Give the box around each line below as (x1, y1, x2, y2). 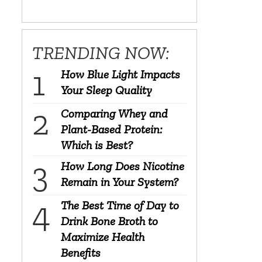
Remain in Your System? (60, 174, 178, 189)
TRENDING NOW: (32, 42, 170, 64)
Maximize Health (60, 229, 144, 244)
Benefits (60, 245, 101, 260)
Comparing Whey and (60, 106, 168, 120)
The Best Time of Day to (60, 198, 179, 212)
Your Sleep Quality (60, 82, 152, 97)
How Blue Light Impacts (60, 67, 180, 81)
